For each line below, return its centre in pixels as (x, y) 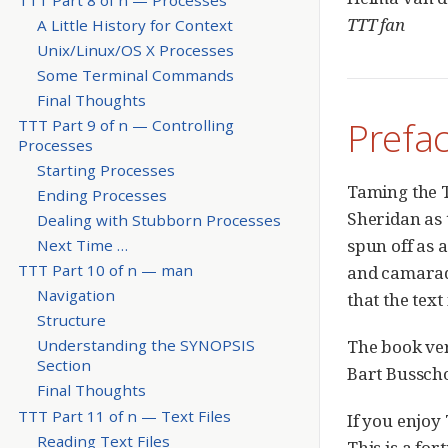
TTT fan (376, 24)
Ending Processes (101, 195)
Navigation (75, 295)
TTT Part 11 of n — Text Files (124, 415)
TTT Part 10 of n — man (105, 270)
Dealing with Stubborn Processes (158, 220)
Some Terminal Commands (135, 74)
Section (63, 365)
